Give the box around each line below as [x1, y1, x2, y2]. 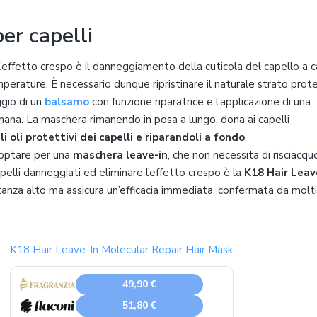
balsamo [45, 94, 89, 109]
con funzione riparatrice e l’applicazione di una [89, 94, 311, 109]
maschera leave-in [73, 147, 168, 162]
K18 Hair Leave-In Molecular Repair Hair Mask [9, 242, 233, 257]
